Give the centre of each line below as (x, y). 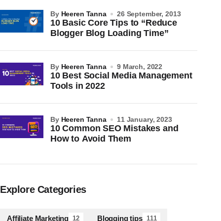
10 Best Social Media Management (121, 76)
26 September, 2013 (149, 14)
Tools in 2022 (78, 86)
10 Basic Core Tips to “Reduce (114, 23)
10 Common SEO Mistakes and (114, 129)
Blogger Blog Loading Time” (110, 33)
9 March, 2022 (140, 67)
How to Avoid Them (91, 139)
